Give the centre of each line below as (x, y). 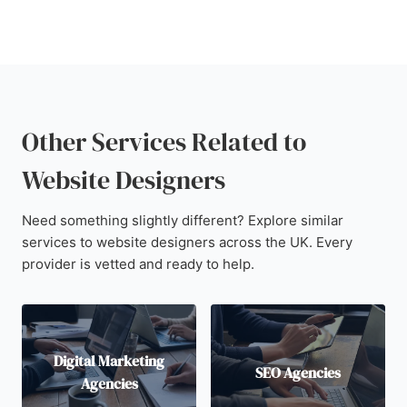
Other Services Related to (164, 142)
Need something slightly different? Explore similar (183, 220)
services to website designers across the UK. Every (187, 242)
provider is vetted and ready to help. (138, 264)
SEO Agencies (298, 372)
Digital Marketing (109, 361)
